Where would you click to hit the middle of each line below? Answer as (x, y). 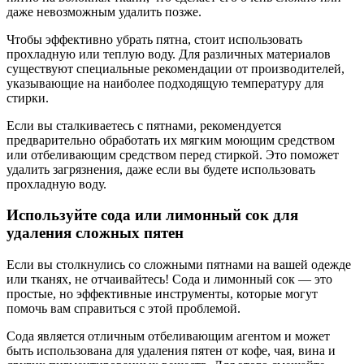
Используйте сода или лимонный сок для (152, 215)
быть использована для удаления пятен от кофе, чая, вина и (171, 351)
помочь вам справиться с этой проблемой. (123, 309)
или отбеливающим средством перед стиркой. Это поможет (173, 154)
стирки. (28, 97)
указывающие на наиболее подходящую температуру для (165, 83)
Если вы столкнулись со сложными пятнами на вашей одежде (179, 265)
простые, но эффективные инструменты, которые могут (162, 294)
